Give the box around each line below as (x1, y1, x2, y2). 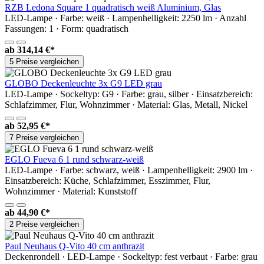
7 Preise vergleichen (9, 133, 79, 142)
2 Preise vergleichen (9, 219, 79, 229)
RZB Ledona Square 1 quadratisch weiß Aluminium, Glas (5, 2, 221, 12)
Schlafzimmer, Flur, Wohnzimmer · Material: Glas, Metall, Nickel (5, 99, 247, 110)
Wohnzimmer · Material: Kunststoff (5, 186, 137, 196)
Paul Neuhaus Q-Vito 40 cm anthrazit (5, 240, 144, 251)
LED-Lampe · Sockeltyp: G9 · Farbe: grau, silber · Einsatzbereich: (5, 88, 253, 99)
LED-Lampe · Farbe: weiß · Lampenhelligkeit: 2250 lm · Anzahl (5, 12, 246, 23)
